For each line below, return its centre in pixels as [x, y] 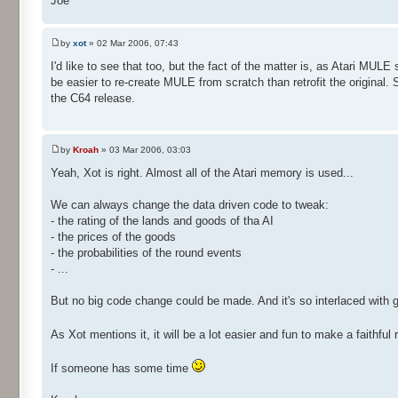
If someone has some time [121, 368]
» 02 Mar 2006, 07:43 [132, 43]
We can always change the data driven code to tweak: [190, 204]
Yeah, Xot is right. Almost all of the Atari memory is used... [202, 172]
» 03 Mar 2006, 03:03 [145, 149]
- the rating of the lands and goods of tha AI [162, 220]
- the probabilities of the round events [146, 252]
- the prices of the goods [113, 236]
